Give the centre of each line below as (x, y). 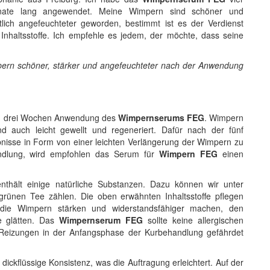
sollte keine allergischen (193, 220)
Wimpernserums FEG (161, 117)
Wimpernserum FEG (101, 220)
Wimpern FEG (189, 153)
